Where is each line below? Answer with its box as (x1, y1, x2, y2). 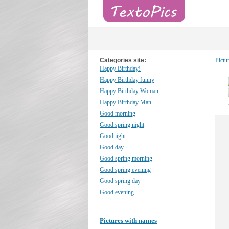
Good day (100, 144, 124, 151)
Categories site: (100, 57, 146, 64)
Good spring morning (100, 155, 152, 162)
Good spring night (100, 121, 144, 128)
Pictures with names (100, 217, 157, 224)
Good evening (100, 189, 134, 196)
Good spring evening (100, 166, 151, 173)
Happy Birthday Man (100, 99, 151, 106)
